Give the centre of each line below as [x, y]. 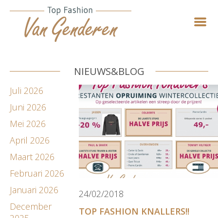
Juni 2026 [28, 107]
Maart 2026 [32, 156]
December [31, 206]
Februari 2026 [37, 173]
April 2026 [30, 140]
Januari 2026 [34, 190]
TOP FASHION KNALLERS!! [134, 211]
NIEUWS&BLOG [109, 72]
